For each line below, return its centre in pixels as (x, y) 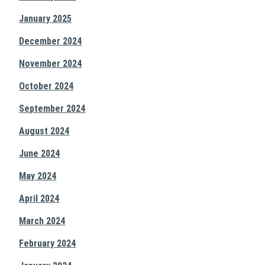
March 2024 (42, 221)
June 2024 (40, 153)
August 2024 (44, 131)
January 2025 (46, 19)
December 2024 (51, 41)
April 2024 (39, 198)
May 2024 (38, 176)
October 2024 (46, 86)
